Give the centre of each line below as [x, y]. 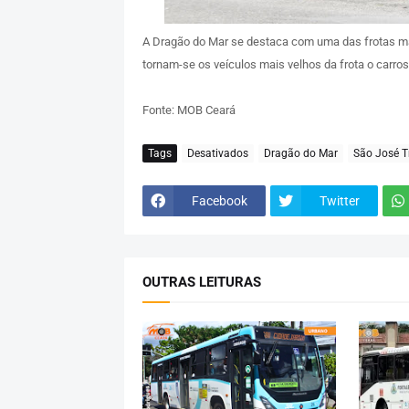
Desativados [217, 153]
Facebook [219, 200]
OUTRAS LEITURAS [201, 283]
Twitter [339, 200]
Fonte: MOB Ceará [189, 110]
